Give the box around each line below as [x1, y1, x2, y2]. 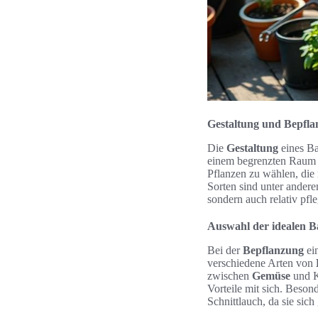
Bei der [207, 244, 243, 256]
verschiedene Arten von [207, 257, 316, 269]
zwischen [207, 270, 252, 282]
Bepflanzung [243, 244, 304, 256]
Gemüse [252, 270, 290, 282]
